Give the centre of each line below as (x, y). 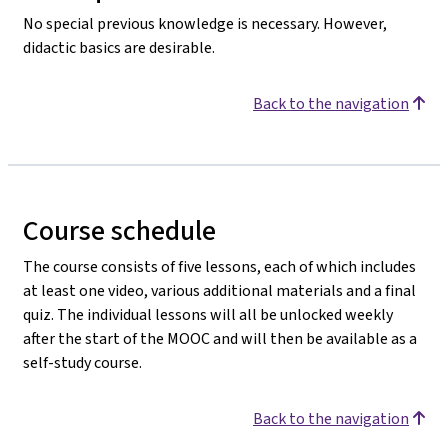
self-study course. (82, 362)
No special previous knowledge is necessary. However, (205, 23)
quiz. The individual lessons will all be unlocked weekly (208, 314)
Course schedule (119, 230)
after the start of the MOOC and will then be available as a (220, 338)
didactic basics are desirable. (119, 47)
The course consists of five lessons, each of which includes (219, 266)
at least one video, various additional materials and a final (219, 290)
